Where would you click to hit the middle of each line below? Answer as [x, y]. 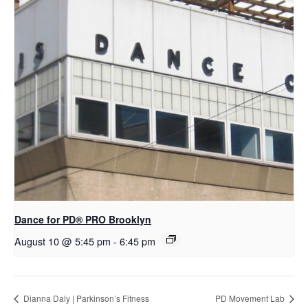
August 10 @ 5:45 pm [63, 241]
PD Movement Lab [251, 298]
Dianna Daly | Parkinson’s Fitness [85, 298]
